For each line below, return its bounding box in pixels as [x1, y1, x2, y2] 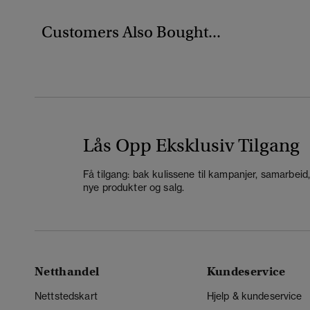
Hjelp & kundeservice [206, 290, 302, 303]
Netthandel [35, 264, 100, 280]
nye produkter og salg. [83, 181, 185, 194]
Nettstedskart [35, 290, 98, 303]
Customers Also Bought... [42, 22, 221, 42]
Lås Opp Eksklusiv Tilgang [83, 134, 300, 157]
